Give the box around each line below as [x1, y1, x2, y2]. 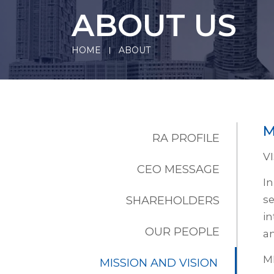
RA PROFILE [152, 131, 220, 145]
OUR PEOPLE [145, 224, 220, 239]
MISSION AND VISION [100, 256, 218, 270]
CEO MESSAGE [137, 162, 220, 176]
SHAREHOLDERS [126, 193, 220, 207]
